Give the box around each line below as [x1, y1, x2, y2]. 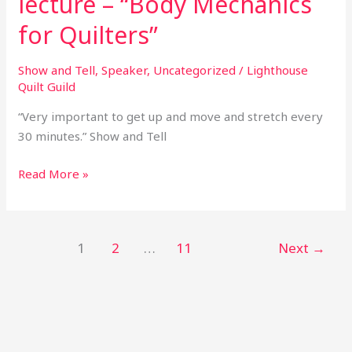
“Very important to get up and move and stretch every [18, 108, 324, 125]
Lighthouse [247, 62, 309, 79]
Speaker [101, 62, 148, 79]
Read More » [18, 165, 90, 181]
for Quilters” [18, 19, 159, 52]
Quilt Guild [18, 79, 76, 95]
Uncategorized [153, 62, 236, 79]
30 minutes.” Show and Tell [18, 128, 167, 145]
